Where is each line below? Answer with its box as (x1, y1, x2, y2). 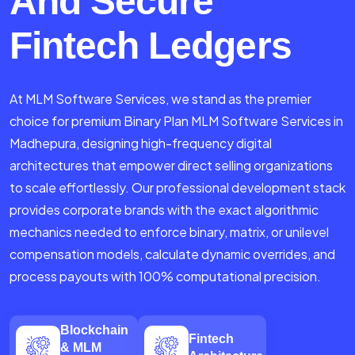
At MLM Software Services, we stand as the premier (10, 90, 311, 108)
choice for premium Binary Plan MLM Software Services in (10, 113, 343, 130)
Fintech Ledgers (10, 25, 292, 67)
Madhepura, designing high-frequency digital (10, 135, 272, 152)
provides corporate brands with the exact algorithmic (10, 201, 319, 219)
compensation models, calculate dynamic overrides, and (10, 246, 335, 263)
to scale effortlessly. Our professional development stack (10, 179, 345, 197)
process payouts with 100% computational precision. (10, 268, 321, 285)
